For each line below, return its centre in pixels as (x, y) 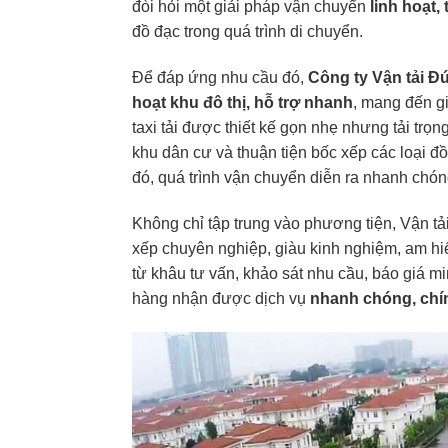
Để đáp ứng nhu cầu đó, (220, 78)
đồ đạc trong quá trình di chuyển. (247, 32)
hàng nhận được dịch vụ (221, 298)
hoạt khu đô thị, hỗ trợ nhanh (242, 103)
